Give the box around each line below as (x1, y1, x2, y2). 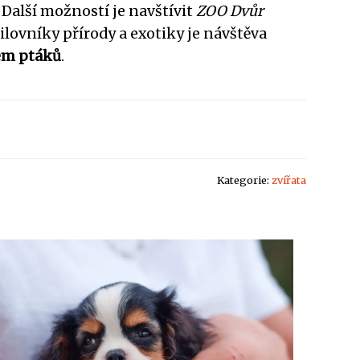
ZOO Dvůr (196, 2, 264, 20)
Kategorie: (217, 173, 272, 186)
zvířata (272, 173, 306, 186)
